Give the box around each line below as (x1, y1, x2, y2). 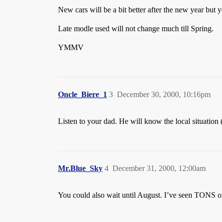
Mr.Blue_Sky (58, 164, 103, 172)
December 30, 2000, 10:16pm (117, 90, 211, 99)
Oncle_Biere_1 (58, 90, 107, 99)
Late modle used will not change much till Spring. (58, 24, 214, 33)
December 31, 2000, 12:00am (112, 164, 206, 172)
